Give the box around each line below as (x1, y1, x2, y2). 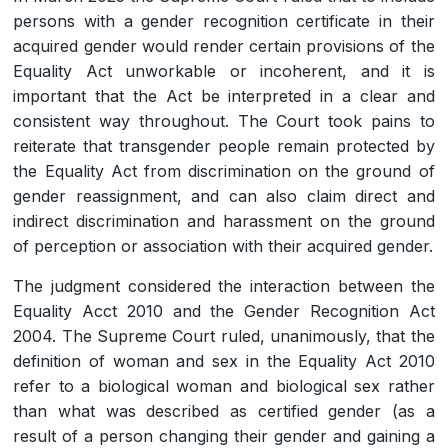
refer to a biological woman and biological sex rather (13, 375, 435, 396)
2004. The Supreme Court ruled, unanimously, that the (13, 325, 435, 346)
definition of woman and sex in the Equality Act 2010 (13, 350, 435, 371)
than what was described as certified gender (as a (13, 400, 435, 421)
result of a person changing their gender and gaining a (13, 425, 435, 446)
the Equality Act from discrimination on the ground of (13, 160, 435, 181)
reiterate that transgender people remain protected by (13, 135, 435, 156)
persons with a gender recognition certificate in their (13, 10, 435, 31)
